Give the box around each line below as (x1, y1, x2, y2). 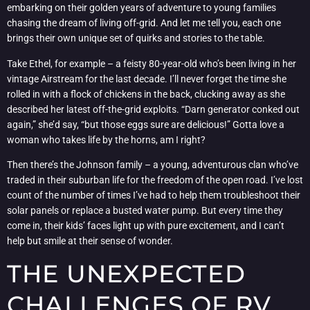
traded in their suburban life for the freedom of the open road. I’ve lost (7, 174, 303, 185)
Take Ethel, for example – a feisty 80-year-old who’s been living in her (7, 57, 296, 69)
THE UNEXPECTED (7, 259, 246, 289)
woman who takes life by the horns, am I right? (7, 134, 206, 145)
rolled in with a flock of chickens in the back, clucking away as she (7, 88, 285, 100)
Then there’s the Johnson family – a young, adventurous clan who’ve (7, 158, 298, 170)
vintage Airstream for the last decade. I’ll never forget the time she (7, 73, 286, 84)
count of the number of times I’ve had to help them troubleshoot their (7, 189, 300, 201)
